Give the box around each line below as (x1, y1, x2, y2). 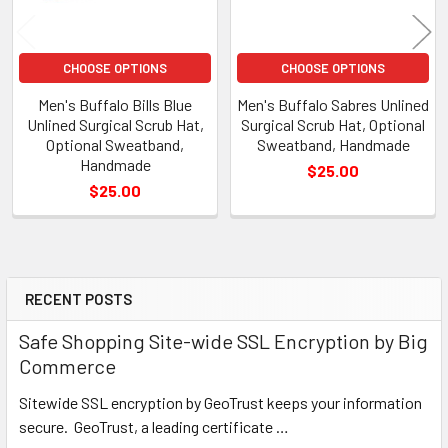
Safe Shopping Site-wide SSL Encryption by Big (19, 328, 428, 353)
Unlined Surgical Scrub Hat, (26, 114, 204, 134)
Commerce (19, 353, 116, 378)
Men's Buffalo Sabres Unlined (237, 94, 429, 114)
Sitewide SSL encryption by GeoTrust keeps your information (19, 392, 422, 412)
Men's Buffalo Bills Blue (38, 94, 192, 114)
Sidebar (24, 300, 124, 337)
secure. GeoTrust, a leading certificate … (19, 416, 289, 436)
